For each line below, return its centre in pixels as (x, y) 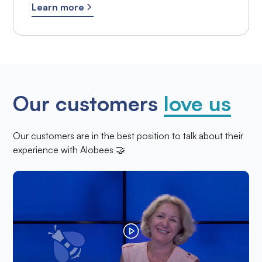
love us (198, 103)
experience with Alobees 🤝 (69, 149)
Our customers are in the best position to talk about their (128, 135)
